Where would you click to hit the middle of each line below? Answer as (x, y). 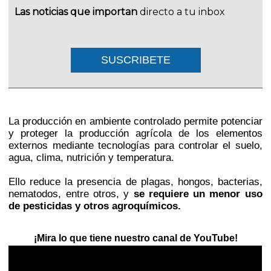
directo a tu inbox (183, 12)
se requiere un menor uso (198, 194)
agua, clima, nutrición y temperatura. (92, 158)
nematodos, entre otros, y (71, 194)
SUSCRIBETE (135, 60)
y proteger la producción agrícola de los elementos (135, 133)
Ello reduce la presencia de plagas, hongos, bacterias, (135, 182)
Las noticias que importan (76, 12)
